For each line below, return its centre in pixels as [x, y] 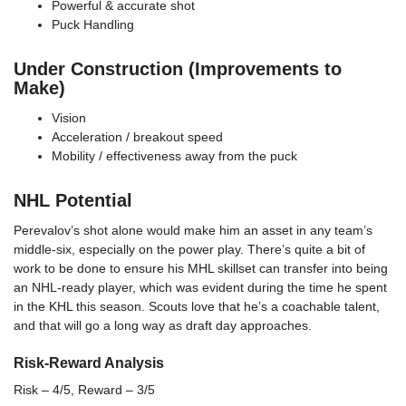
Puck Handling [93, 25]
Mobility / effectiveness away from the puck [174, 156]
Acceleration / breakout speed [137, 137]
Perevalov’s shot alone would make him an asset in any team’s [193, 231]
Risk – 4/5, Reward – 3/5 [84, 390]
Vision [69, 118]
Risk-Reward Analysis [89, 363]
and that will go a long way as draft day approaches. [163, 326]
